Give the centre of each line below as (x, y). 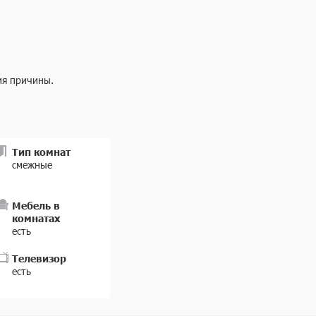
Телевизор (39, 258)
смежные (32, 165)
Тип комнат (41, 152)
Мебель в (36, 205)
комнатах (36, 218)
